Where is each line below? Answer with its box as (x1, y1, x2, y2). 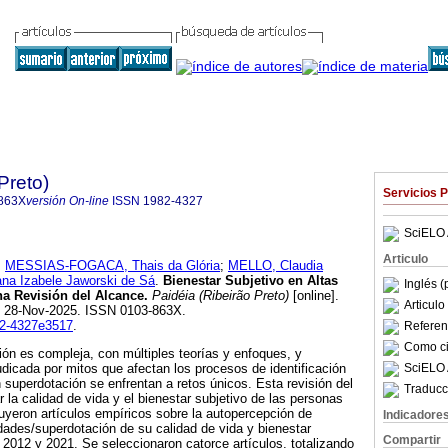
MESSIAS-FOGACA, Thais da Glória (5, 258, 220, 274)
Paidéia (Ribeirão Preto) (148, 288, 289, 304)
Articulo (383, 252, 428, 266)
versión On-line (26, 194, 109, 208)
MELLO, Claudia (228, 258, 323, 274)
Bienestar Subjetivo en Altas (159, 273, 338, 289)
